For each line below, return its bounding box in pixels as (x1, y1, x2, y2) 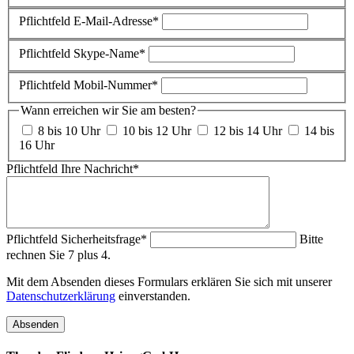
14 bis (304, 124, 334, 138)
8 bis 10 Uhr (38, 124, 100, 138)
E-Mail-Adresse (73, 14, 153, 28)
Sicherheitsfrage (61, 232, 141, 247)
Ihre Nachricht (61, 162, 133, 176)
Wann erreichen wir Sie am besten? (21, 104, 196, 118)
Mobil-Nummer (73, 78, 152, 92)
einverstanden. (115, 289, 190, 303)
